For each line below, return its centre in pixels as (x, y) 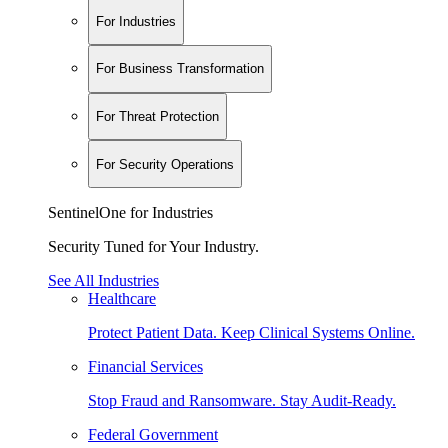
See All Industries (103, 280)
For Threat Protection (157, 116)
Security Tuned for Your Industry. (153, 246)
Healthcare (122, 298)
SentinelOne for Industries (130, 212)
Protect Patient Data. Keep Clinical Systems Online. (251, 332)
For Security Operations (165, 164)
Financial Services (145, 366)
